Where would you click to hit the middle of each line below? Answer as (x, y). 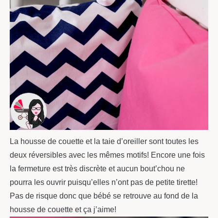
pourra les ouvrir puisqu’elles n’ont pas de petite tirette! (104, 182)
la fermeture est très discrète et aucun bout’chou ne (97, 169)
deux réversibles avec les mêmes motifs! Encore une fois (107, 155)
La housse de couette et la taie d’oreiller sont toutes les (104, 142)
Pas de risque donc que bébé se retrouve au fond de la (104, 196)
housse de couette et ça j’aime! (63, 210)
